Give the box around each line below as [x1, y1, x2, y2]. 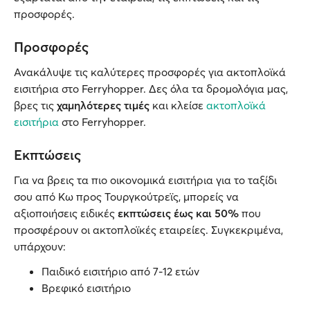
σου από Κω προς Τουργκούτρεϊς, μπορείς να [14, 190, 239, 203]
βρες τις [14, 98, 57, 112]
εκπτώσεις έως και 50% [118, 206, 241, 220]
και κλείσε [149, 98, 206, 112]
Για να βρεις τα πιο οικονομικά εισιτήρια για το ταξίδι [14, 173, 277, 187]
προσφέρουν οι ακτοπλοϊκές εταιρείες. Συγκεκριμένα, [14, 223, 283, 237]
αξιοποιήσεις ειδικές [14, 206, 118, 220]
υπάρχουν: [14, 239, 66, 253]
